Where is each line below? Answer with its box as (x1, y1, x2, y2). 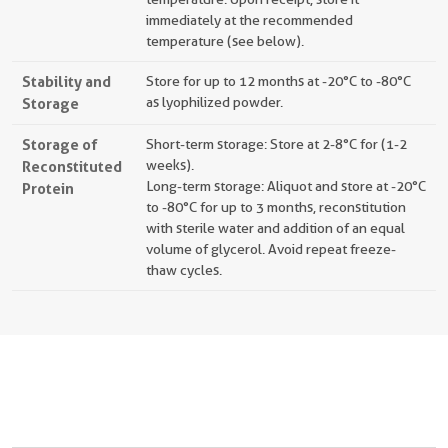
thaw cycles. (146, 262, 222, 278)
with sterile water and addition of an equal (146, 220, 405, 236)
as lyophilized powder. (146, 94, 283, 110)
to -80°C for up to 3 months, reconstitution (146, 199, 406, 215)
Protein (22, 179, 74, 198)
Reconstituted (22, 157, 122, 176)
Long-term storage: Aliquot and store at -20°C (146, 178, 426, 194)
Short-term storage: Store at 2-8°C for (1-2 (146, 136, 407, 152)
